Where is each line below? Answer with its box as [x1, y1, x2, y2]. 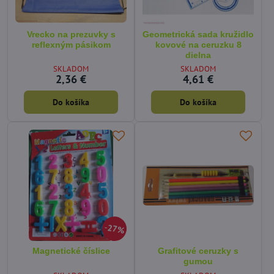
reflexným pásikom [31, 40, 111, 50]
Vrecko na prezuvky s [26, 29, 116, 39]
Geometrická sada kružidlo [143, 29, 254, 39]
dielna [185, 50, 211, 60]
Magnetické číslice [32, 246, 110, 256]
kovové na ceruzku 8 [155, 40, 242, 50]
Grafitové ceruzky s [158, 246, 239, 256]
